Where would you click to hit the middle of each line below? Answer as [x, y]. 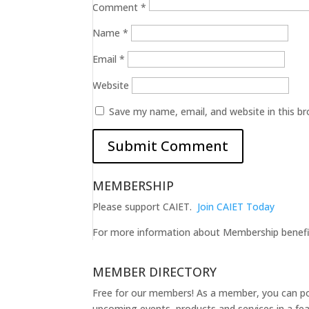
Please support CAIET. [145, 207]
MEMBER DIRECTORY [155, 272]
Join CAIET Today [236, 207]
